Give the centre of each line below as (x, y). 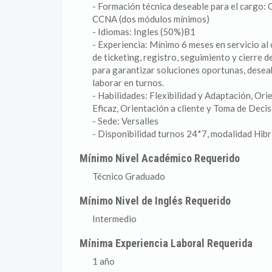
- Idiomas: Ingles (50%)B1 (144, 32)
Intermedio (114, 219)
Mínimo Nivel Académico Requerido (160, 158)
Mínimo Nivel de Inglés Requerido (155, 201)
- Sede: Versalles (125, 121)
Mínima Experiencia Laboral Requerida (166, 243)
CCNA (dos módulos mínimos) (151, 19)
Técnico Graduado (129, 176)
